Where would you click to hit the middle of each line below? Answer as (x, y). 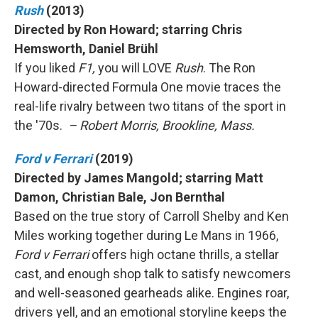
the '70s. (40, 125)
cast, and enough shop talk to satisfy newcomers (153, 274)
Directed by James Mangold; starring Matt (139, 178)
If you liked (46, 68)
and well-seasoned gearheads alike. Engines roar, (152, 293)
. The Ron (229, 68)
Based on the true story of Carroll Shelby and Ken (152, 216)
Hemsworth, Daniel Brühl (86, 49)
